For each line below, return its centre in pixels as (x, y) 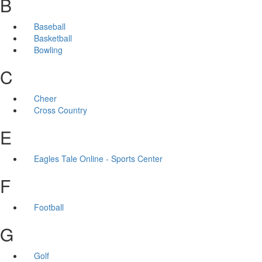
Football (49, 207)
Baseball (49, 26)
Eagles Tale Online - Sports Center (98, 158)
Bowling (48, 49)
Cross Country (60, 110)
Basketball (53, 38)
